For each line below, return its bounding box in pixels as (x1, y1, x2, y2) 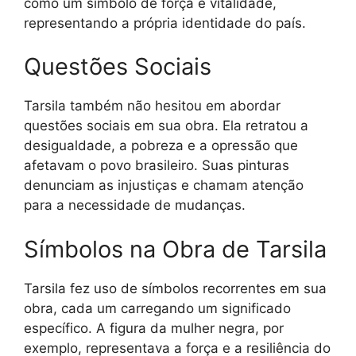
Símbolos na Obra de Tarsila (24, 234, 327, 263)
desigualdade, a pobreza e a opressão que (24, 137, 298, 154)
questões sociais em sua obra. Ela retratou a (24, 118, 308, 134)
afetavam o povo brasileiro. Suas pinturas (24, 157, 289, 174)
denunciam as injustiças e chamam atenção (24, 177, 304, 194)
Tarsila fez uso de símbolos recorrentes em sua (24, 280, 327, 296)
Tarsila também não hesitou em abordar (24, 98, 281, 114)
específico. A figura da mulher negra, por (24, 319, 284, 336)
